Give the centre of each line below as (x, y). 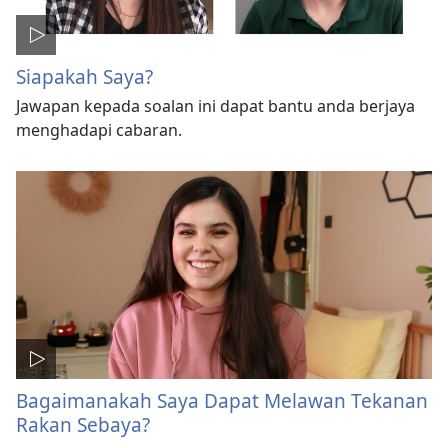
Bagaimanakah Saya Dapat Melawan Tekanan (222, 401)
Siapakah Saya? (84, 77)
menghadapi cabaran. (99, 130)
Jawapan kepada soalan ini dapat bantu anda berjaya (215, 106)
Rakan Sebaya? (83, 425)
